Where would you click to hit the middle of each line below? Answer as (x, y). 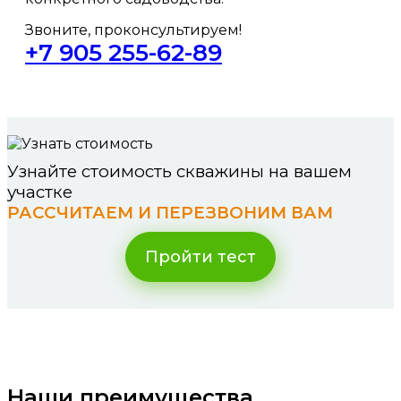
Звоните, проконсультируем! (133, 30)
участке (40, 192)
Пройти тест (200, 257)
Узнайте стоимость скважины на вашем (179, 171)
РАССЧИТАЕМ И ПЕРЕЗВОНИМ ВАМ (170, 213)
